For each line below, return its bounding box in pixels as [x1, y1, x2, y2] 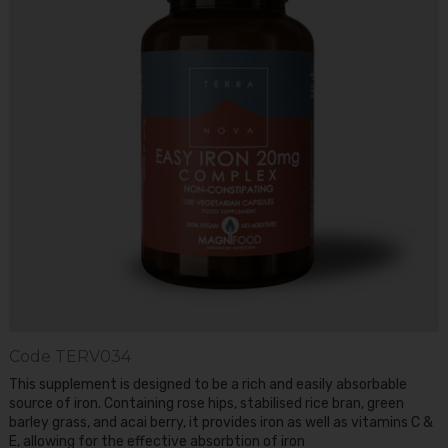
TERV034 [54, 346, 131, 366]
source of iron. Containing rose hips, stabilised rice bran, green [8, 395, 404, 413]
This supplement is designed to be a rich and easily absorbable [8, 376, 407, 394]
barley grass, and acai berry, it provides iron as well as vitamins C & [8, 414, 433, 432]
